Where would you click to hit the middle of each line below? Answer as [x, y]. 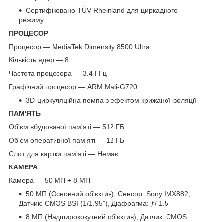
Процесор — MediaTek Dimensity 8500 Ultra [79, 47]
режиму [31, 20]
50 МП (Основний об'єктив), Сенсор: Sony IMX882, [108, 194]
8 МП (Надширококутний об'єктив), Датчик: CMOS [106, 217]
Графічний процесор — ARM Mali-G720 [73, 87]
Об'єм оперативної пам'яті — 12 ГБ [67, 140]
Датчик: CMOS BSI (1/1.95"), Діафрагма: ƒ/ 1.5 [94, 203]
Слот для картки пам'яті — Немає [64, 154]
